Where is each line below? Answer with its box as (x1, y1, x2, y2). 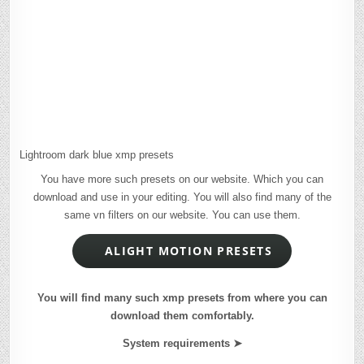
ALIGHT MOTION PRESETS (96, 243, 273, 259)
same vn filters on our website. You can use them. (63, 208, 301, 221)
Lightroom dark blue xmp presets (19, 148, 174, 161)
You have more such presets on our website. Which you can (41, 172, 323, 185)
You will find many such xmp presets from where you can (37, 291, 327, 304)
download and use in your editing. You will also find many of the (32, 190, 331, 203)
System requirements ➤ (122, 336, 242, 349)
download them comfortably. (110, 309, 254, 322)
